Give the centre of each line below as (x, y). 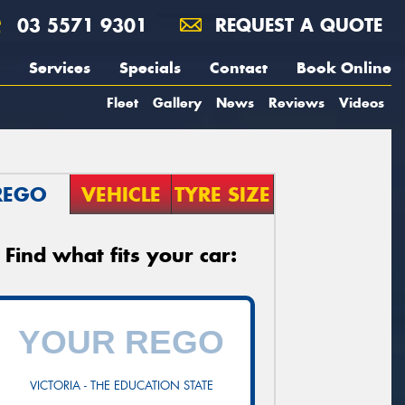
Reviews (297, 103)
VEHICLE (121, 194)
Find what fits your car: (121, 255)
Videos (362, 103)
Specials (150, 68)
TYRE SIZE (223, 194)
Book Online (344, 68)
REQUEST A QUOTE (296, 25)
